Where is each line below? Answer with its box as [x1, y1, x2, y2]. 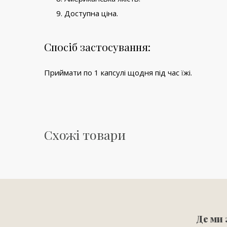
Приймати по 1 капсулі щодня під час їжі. [44, 67, 192, 78]
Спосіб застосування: [44, 39, 150, 54]
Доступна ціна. [64, 8, 118, 18]
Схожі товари [44, 126, 126, 143]
